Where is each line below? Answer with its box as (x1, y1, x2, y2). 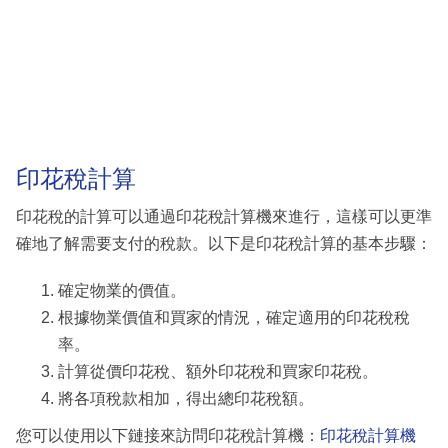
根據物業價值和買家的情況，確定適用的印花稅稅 (58, 308, 410, 326)
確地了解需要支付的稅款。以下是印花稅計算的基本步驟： (16, 234, 432, 252)
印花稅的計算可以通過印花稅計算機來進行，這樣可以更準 (16, 207, 432, 225)
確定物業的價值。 (58, 281, 186, 299)
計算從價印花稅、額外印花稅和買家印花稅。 (58, 362, 378, 380)
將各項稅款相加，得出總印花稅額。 (58, 389, 314, 407)
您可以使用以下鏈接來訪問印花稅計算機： (16, 427, 320, 445)
